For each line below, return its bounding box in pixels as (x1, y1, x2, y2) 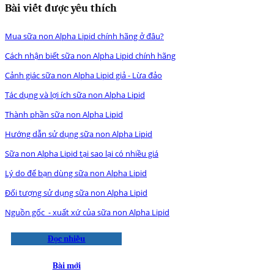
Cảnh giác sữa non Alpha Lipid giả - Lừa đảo (5, 69, 162, 81)
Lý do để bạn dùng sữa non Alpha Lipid (5, 167, 147, 179)
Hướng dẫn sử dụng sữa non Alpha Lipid (5, 128, 152, 139)
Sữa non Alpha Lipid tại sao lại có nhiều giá (5, 147, 158, 159)
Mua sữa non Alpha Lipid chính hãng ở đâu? (5, 30, 164, 42)
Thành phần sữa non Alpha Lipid (5, 108, 123, 120)
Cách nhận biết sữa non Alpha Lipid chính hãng (5, 50, 176, 61)
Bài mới (52, 261, 81, 272)
